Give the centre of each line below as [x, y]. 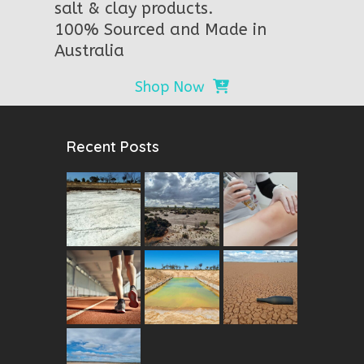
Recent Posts [113, 147]
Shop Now [169, 87]
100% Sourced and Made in [161, 30]
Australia [90, 51]
